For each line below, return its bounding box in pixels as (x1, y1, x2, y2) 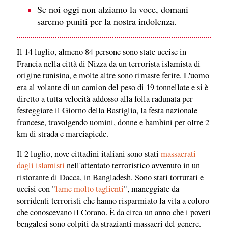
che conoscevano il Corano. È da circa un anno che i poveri (17, 207, 211, 218)
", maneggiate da (124, 183, 179, 195)
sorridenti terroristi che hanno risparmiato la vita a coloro (17, 195, 209, 207)
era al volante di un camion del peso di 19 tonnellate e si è (17, 81, 208, 93)
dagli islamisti (17, 160, 65, 172)
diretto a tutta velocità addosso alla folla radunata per (17, 93, 193, 104)
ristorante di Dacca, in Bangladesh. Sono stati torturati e (17, 172, 204, 183)
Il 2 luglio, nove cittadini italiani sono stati (17, 148, 161, 160)
